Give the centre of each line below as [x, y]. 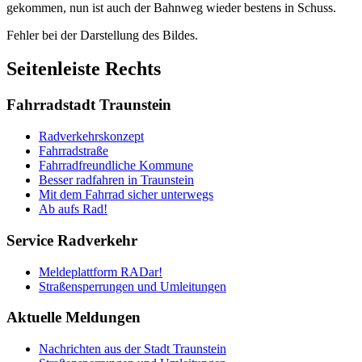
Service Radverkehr [72, 240]
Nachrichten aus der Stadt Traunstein [133, 348]
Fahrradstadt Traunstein [89, 105]
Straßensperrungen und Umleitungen [133, 286]
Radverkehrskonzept [91, 137]
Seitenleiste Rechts [84, 69]
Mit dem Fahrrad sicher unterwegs [126, 195]
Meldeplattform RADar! [101, 271]
